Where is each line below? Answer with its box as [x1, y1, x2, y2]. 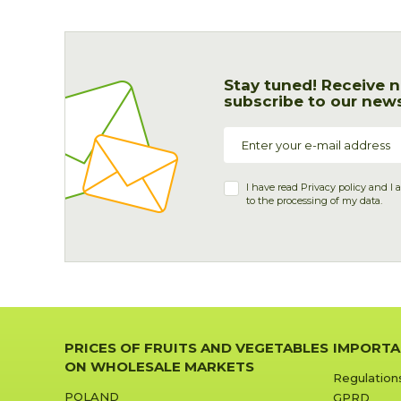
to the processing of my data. [245, 194, 382, 207]
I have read [245, 181, 301, 193]
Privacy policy [300, 181, 366, 193]
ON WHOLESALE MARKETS [64, 358, 254, 375]
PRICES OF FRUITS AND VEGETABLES [64, 339, 328, 356]
